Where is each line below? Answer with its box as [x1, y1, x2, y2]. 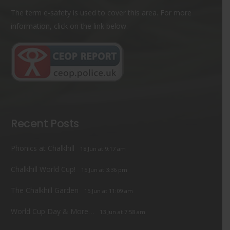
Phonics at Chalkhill [11, 143, 74, 153]
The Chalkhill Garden [11, 185, 79, 195]
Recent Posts [11, 116, 79, 131]
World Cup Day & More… [11, 206, 94, 216]
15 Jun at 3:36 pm [81, 165, 128, 174]
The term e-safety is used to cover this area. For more [11, 7, 191, 17]
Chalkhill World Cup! [11, 164, 75, 174]
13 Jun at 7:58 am [100, 207, 146, 216]
